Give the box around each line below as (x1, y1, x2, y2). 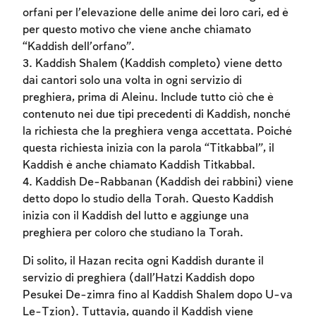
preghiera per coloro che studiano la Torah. (23, 227, 243, 240)
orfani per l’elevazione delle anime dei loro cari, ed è (23, 7, 288, 20)
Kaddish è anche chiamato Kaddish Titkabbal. (23, 159, 255, 172)
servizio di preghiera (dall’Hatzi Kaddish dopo (23, 272, 255, 285)
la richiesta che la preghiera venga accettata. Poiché (23, 126, 292, 138)
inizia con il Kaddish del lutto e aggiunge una (23, 210, 249, 223)
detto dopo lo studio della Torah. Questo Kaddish (23, 193, 274, 206)
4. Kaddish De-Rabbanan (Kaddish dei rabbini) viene (23, 176, 293, 189)
